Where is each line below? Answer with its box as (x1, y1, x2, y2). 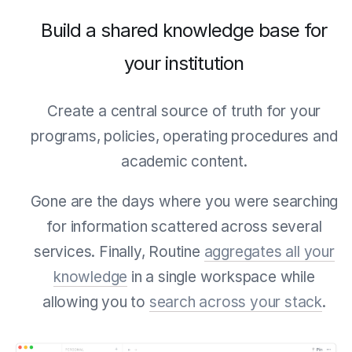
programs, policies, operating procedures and (31, 126, 338, 145)
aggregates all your (203, 242, 335, 261)
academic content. (121, 152, 247, 170)
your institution (124, 51, 244, 75)
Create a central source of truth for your (47, 101, 321, 120)
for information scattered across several (46, 217, 322, 236)
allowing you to (42, 292, 149, 311)
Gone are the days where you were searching (30, 192, 339, 211)
